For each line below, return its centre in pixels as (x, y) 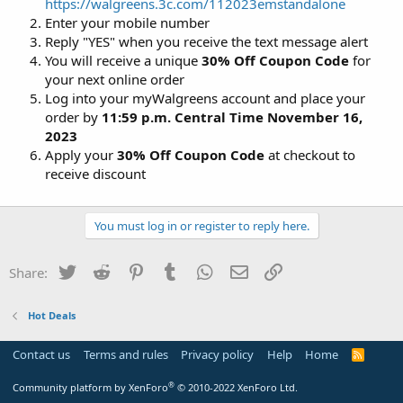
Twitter (99, 270)
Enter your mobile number (127, 22)
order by (73, 116)
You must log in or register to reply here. (201, 225)
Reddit (132, 270)
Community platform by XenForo (90, 387)
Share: (28, 272)
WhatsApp (247, 270)
